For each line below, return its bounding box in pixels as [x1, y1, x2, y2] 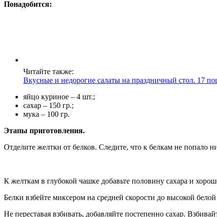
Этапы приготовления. [4, 126, 85, 135]
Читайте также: [23, 67, 74, 76]
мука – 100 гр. [23, 110, 70, 119]
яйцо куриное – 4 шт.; [23, 93, 95, 101]
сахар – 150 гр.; [23, 101, 74, 110]
